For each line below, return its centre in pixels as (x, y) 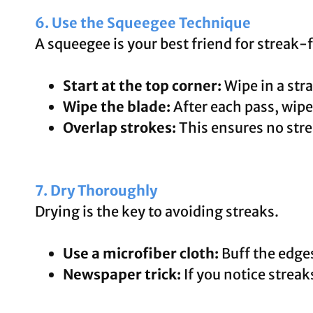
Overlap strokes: (119, 127)
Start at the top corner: (142, 85)
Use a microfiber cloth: (141, 253)
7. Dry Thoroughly (96, 190)
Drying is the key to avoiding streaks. (157, 211)
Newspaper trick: (122, 274)
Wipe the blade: (117, 106)
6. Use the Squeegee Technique (143, 22)
